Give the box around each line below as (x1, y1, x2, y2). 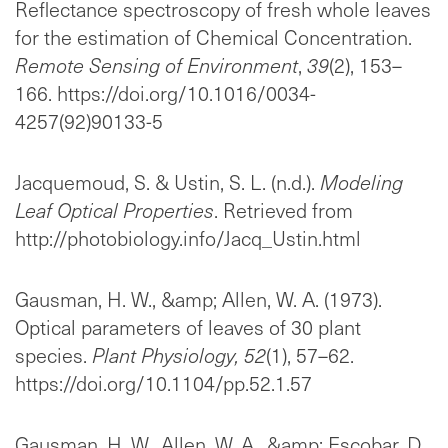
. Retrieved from (214, 196, 353, 225)
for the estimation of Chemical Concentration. (15, 23, 412, 52)
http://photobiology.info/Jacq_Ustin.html (15, 224, 361, 253)
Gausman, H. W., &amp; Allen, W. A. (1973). (15, 285, 382, 314)
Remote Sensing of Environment (15, 51, 298, 80)
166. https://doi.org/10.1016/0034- (15, 79, 316, 108)
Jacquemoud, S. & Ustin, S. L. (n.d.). (15, 168, 320, 197)
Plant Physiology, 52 (92, 341, 266, 370)
